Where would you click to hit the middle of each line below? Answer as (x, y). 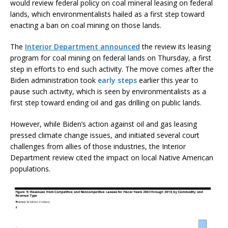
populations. (30, 168)
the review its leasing (175, 46)
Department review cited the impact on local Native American (112, 157)
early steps (117, 80)
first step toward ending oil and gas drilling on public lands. (106, 102)
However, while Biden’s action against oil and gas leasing (104, 124)
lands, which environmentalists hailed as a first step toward (107, 14)
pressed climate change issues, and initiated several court (105, 135)
